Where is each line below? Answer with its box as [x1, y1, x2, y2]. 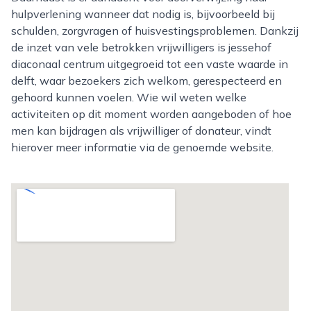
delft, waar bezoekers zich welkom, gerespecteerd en [11, 74, 282, 87]
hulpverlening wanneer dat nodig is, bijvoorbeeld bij [11, 7, 275, 21]
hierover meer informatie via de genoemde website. [11, 140, 274, 154]
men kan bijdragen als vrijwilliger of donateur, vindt [11, 124, 271, 137]
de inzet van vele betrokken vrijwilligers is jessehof [11, 40, 271, 54]
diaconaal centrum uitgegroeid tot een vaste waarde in [11, 57, 288, 71]
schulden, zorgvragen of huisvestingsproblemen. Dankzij [11, 24, 299, 37]
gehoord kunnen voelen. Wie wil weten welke [11, 90, 246, 104]
